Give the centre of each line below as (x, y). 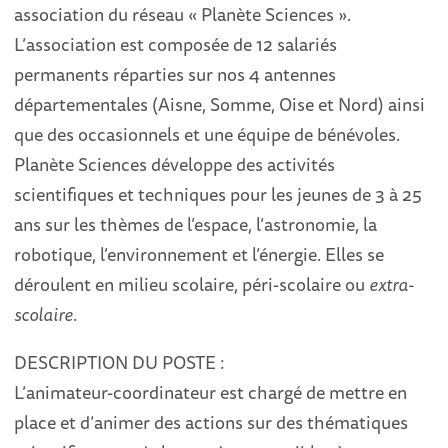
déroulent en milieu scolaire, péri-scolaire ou (192, 284)
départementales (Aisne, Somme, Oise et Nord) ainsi (220, 104)
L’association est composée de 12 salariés (176, 44)
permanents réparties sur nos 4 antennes (175, 74)
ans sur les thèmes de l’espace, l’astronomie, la (196, 224)
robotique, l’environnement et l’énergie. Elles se (199, 254)
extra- (392, 284)
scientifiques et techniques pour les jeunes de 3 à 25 (218, 194)
